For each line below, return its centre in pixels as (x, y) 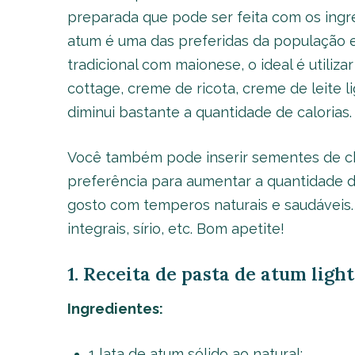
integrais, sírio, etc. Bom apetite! (176, 229)
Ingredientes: (115, 309)
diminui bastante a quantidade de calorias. (209, 112)
